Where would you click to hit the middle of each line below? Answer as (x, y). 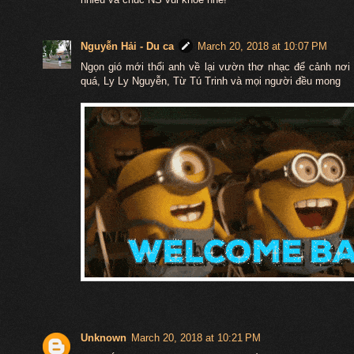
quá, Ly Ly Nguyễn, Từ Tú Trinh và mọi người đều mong (210, 81)
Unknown (103, 337)
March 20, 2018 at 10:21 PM (196, 337)
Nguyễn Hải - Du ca (127, 46)
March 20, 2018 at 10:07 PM (262, 46)
